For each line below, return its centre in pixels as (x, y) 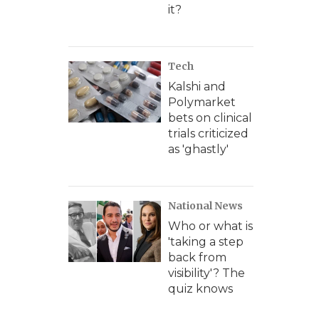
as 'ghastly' (198, 149)
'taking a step (206, 242)
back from (197, 257)
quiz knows (200, 289)
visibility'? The (206, 273)
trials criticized (208, 134)
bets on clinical (210, 118)
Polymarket (202, 102)
